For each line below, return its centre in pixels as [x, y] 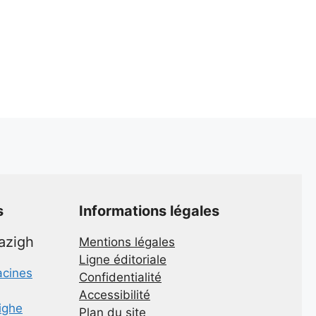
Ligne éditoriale [123, 259]
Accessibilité [115, 294]
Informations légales [149, 211]
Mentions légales [127, 242]
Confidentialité [120, 277]
